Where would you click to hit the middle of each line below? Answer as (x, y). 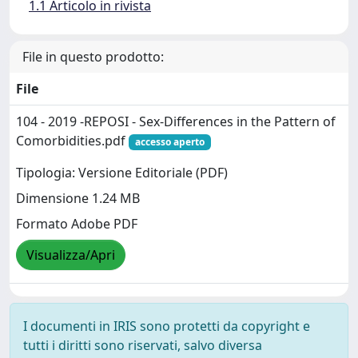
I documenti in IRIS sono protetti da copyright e (167, 326)
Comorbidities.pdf (72, 141)
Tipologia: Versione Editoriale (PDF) (122, 173)
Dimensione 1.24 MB (78, 199)
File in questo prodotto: (93, 57)
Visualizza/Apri (71, 255)
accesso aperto (169, 142)
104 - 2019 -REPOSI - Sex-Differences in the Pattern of (176, 121)
